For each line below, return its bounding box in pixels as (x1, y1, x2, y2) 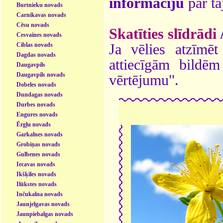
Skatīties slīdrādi (109, 25, 217, 42)
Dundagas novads (16, 91, 63, 98)
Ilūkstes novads (16, 180, 57, 188)
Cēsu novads (16, 21, 50, 28)
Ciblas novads (16, 41, 53, 48)
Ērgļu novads (16, 120, 51, 128)
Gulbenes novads (16, 150, 61, 158)
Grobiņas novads (16, 140, 61, 148)
